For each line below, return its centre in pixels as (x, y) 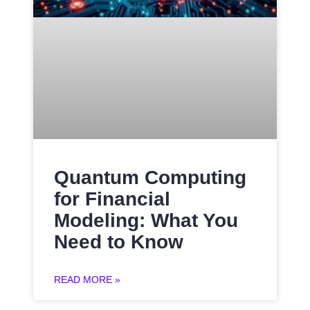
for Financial (112, 199)
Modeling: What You (146, 220)
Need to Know (119, 241)
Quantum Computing (150, 177)
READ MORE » (87, 279)
